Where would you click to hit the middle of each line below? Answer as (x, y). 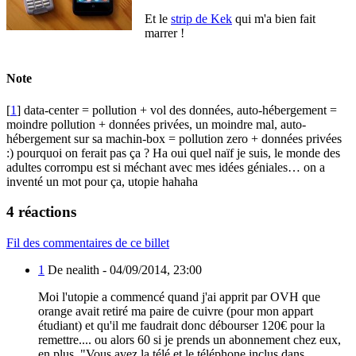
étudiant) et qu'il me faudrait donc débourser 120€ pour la (182, 326)
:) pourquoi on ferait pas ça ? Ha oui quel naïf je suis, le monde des (173, 153)
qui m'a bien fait (274, 19)
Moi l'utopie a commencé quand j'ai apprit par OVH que (179, 297)
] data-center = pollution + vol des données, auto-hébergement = (177, 110)
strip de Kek (201, 19)
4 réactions (41, 212)
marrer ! (164, 33)
